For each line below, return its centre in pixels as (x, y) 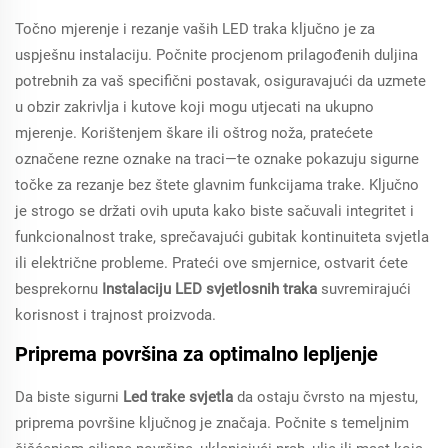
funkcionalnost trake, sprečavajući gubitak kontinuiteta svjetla (222, 237)
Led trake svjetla (180, 397)
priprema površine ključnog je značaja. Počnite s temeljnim (212, 423)
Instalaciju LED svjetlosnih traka (211, 289)
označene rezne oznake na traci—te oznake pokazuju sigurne (217, 159)
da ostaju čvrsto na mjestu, (327, 397)
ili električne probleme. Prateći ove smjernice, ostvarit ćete (211, 263)
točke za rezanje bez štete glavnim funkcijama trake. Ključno (217, 185)
